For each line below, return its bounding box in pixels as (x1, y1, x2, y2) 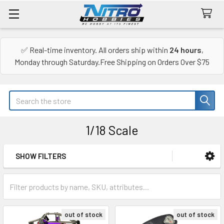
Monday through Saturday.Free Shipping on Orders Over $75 (14, 57, 209, 66)
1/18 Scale (85, 122, 138, 137)
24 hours (169, 45, 201, 54)
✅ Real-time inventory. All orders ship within (20, 45, 169, 54)
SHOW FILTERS (15, 151, 66, 160)
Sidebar (12, 162, 62, 180)
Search (9, 91, 32, 101)
